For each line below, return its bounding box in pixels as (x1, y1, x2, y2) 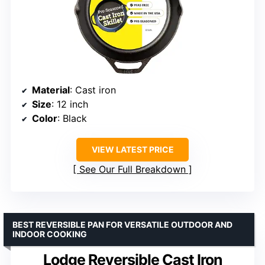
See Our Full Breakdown (79, 163, 186, 175)
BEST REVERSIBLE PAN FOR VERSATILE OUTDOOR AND (12, 219, 232, 230)
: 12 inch (51, 98, 88, 110)
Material (32, 83, 70, 96)
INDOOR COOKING (12, 228, 87, 239)
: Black (57, 112, 87, 124)
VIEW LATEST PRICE (91, 144, 174, 154)
